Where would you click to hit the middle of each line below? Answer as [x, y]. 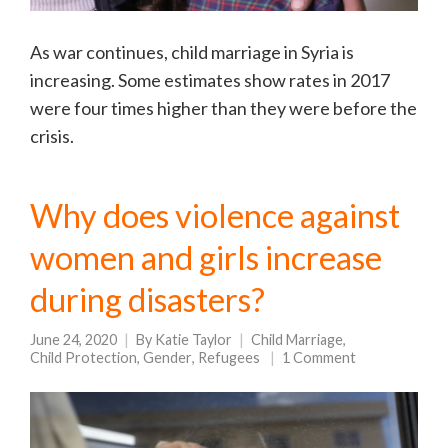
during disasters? [147, 300]
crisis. [52, 136]
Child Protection [83, 358]
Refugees [229, 358]
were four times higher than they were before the [223, 108]
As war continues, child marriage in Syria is [192, 52]
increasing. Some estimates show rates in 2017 [210, 80]
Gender [167, 358]
